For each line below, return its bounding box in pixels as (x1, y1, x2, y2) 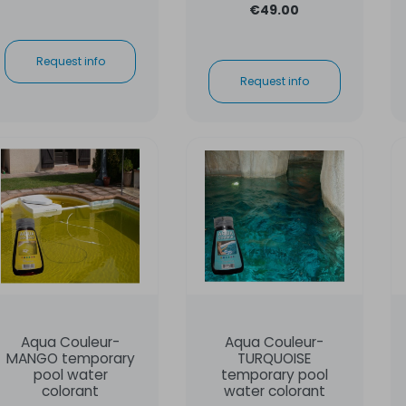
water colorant (223, 381, 325, 401)
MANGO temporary (5, 348, 135, 368)
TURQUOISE (237, 348, 312, 368)
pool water (33, 364, 108, 384)
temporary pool (220, 364, 328, 384)
